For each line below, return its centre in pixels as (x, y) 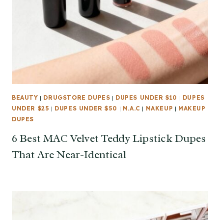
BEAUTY (25, 98)
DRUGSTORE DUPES (77, 98)
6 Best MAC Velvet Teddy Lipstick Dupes (109, 139)
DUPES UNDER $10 (147, 98)
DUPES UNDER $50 (86, 109)
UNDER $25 (31, 109)
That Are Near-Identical (69, 155)
